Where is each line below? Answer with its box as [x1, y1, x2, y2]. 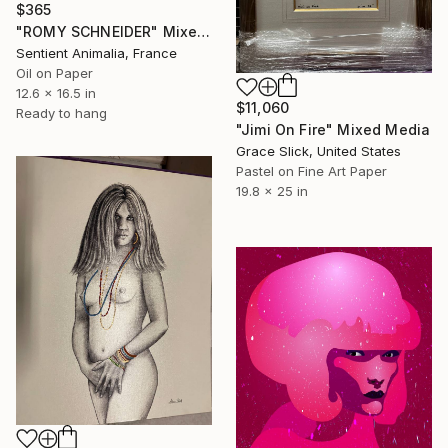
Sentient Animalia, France [16, 45, 177, 62]
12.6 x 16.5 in [16, 85, 96, 102]
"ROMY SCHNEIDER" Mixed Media [197, 23, 211, 41]
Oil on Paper [16, 65, 93, 82]
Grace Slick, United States [236, 143, 401, 160]
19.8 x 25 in [236, 183, 308, 200]
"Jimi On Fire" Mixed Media [236, 121, 431, 139]
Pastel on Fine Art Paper [236, 163, 387, 180]
